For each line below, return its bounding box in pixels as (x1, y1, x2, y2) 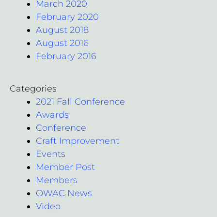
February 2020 (36, 11, 99, 22)
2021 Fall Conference (36, 96, 125, 107)
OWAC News (36, 187, 92, 199)
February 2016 (36, 50, 96, 62)
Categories (10, 83, 57, 94)
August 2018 (36, 24, 89, 35)
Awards (36, 109, 69, 120)
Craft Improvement (36, 135, 119, 146)
